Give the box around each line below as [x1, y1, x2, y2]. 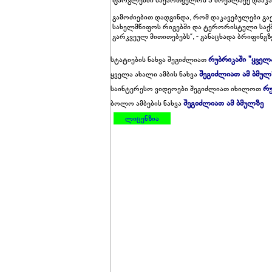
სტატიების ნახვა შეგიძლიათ [110, 55, 208, 64]
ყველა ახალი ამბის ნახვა [110, 69, 199, 79]
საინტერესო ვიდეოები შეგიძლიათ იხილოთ [110, 84, 263, 93]
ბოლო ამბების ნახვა [110, 98, 183, 108]
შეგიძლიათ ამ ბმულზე [183, 98, 263, 109]
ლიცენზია [125, 114, 159, 123]
